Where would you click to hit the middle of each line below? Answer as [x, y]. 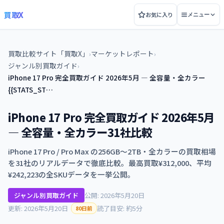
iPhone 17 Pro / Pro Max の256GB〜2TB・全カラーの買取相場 [112, 151]
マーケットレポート [122, 53]
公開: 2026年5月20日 [114, 195]
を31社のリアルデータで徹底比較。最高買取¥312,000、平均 [110, 163]
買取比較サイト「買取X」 [48, 53]
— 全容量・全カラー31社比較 [80, 132]
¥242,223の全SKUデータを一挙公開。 [71, 174]
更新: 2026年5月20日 [38, 208]
